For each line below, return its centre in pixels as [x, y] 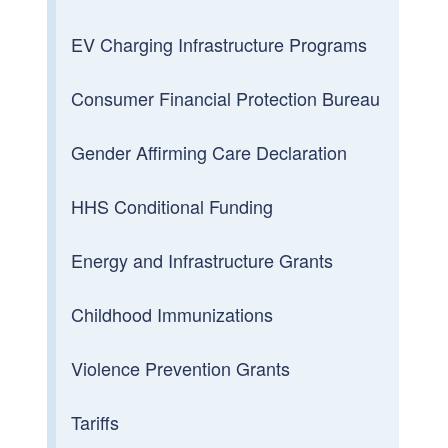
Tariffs [95, 421]
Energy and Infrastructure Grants [202, 259]
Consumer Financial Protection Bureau [226, 97]
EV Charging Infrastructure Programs [219, 43]
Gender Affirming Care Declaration [209, 151]
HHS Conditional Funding [172, 205]
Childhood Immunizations [172, 313]
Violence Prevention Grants [181, 367]
